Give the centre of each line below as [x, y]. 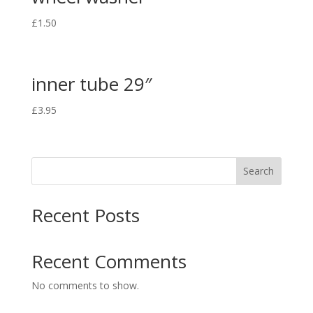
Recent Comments [109, 261]
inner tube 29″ [91, 84]
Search [259, 171]
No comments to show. [85, 285]
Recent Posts [85, 215]
